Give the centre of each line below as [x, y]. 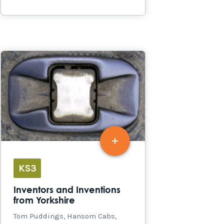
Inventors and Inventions [67, 191]
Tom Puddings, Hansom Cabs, [65, 216]
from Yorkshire [44, 201]
